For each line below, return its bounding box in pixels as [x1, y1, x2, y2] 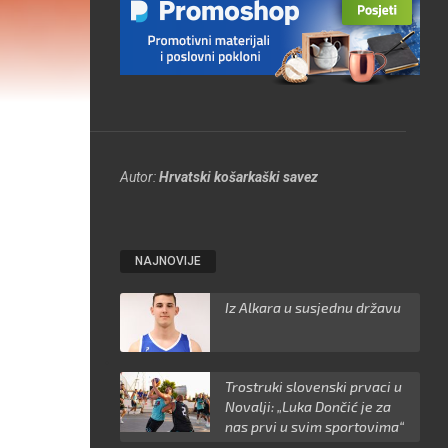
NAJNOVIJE [135, 253, 202, 268]
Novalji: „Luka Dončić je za [225, 398, 392, 416]
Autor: [120, 168, 160, 185]
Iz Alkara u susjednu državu [225, 298, 402, 316]
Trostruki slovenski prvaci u [225, 378, 403, 396]
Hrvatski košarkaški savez [159, 168, 319, 185]
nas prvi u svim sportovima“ [225, 418, 405, 436]
